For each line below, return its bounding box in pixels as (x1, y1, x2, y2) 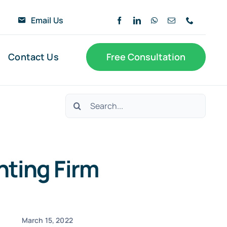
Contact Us (8, 50, 59, 63)
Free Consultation (106, 51, 186, 63)
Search (64, 95, 98, 108)
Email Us (30, 14, 63, 26)
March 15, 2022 (21, 215, 73, 225)
